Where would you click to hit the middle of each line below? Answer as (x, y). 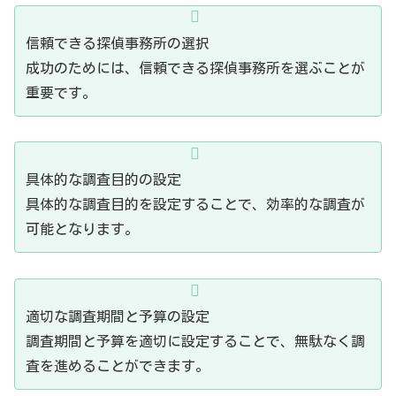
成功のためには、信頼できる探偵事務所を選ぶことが (195, 68)
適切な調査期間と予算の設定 (118, 317)
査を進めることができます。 (118, 366)
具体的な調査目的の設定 (103, 180)
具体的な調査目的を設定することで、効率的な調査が (195, 205)
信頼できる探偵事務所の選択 (118, 43)
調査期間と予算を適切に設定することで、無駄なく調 (195, 342)
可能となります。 (82, 229)
